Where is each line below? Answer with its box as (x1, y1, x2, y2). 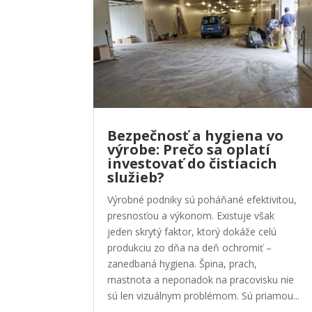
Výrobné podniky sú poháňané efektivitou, (107, 193, 297, 207)
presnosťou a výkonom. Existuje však (107, 209, 275, 223)
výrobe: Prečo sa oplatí (107, 140, 271, 159)
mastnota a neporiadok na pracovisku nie (107, 273, 295, 287)
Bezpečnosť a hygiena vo (107, 126, 284, 146)
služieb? (107, 168, 165, 187)
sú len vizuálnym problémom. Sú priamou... (107, 289, 300, 303)
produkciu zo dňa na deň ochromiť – (107, 241, 272, 255)
